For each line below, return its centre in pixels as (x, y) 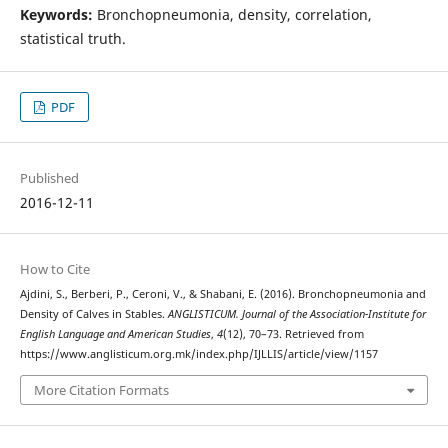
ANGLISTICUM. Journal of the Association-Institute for (296, 314)
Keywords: (56, 14)
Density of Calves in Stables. (93, 314)
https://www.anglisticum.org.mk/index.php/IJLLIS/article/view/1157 (198, 354)
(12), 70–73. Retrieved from (293, 334)
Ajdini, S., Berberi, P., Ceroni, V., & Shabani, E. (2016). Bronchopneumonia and (222, 294)
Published (49, 178)
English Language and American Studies (115, 334)
